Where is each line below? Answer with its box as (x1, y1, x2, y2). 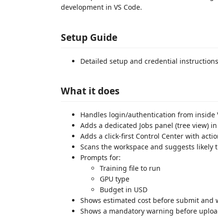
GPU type (100, 174, 129, 183)
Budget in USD (100, 185, 147, 194)
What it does (61, 84, 120, 97)
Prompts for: (80, 153, 121, 162)
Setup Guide (61, 30, 117, 44)
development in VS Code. (61, 2, 142, 12)
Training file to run (100, 163, 161, 173)
